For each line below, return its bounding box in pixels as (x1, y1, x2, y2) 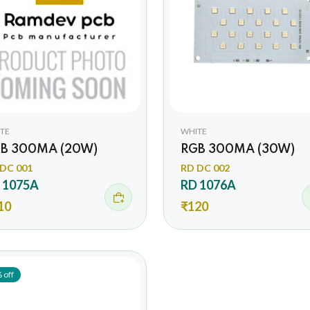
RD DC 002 (180, 161, 230, 174)
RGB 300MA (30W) (180, 143, 295, 156)
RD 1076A (180, 176, 236, 192)
